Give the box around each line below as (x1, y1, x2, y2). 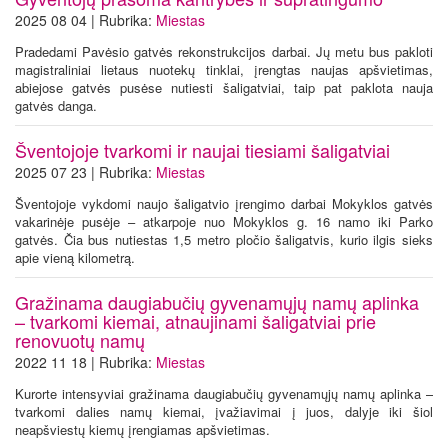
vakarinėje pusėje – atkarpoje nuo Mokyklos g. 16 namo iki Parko (15, 212, 433, 231)
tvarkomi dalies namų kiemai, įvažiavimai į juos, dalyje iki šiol (15, 402, 433, 421)
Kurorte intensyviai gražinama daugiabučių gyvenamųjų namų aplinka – (15, 384, 433, 403)
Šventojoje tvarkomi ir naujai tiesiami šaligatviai (15, 137, 390, 163)
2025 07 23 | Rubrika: (15, 162, 156, 182)
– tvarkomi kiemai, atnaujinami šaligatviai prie (15, 308, 376, 334)
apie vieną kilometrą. (15, 248, 135, 267)
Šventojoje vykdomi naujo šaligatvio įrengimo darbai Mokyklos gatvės (15, 194, 433, 213)
